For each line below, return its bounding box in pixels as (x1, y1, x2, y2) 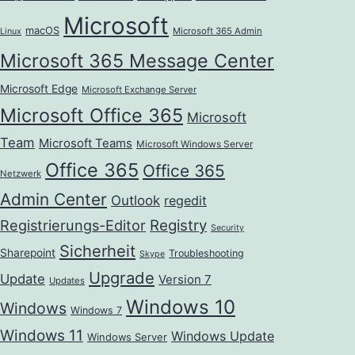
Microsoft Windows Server (136, 138, 253, 151)
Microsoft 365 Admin (173, 25, 262, 37)
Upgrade (89, 268, 155, 288)
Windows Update (171, 328, 274, 345)
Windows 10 (126, 296, 235, 319)
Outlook (111, 193, 160, 209)
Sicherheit (59, 242, 136, 261)
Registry (150, 216, 207, 235)
